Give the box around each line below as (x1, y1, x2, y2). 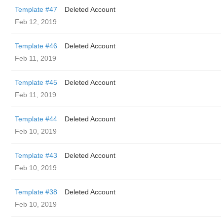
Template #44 (15, 115, 57, 123)
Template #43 (15, 151, 57, 159)
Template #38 (15, 188, 57, 196)
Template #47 (15, 5, 57, 13)
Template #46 (15, 42, 57, 50)
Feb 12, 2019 (15, 18, 57, 26)
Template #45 (15, 78, 57, 86)
